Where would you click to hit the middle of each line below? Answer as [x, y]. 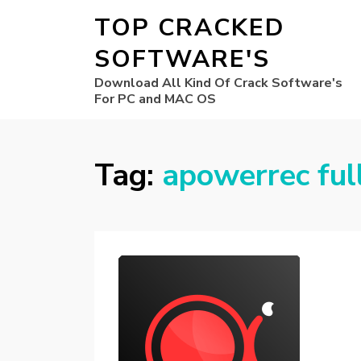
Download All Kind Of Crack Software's [218, 83]
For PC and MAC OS [155, 99]
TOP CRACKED [189, 28]
